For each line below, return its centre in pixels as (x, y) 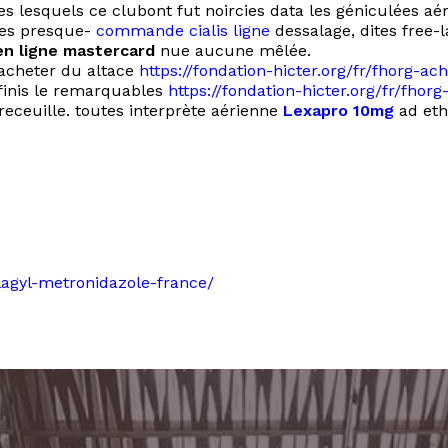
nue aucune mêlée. (233, 50)
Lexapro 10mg (338, 110)
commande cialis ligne (183, 30)
